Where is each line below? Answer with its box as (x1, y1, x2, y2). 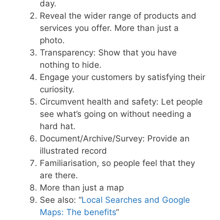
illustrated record (40, 145, 107, 156)
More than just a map (40, 182, 124, 192)
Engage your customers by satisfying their (40, 72, 205, 82)
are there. (40, 170, 78, 180)
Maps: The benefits (40, 207, 116, 217)
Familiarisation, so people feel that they (40, 158, 195, 168)
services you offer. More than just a (40, 23, 179, 33)
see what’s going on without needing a (40, 109, 192, 119)
